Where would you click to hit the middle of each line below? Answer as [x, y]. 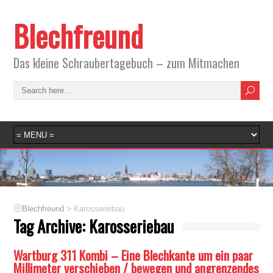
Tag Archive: [51, 226]
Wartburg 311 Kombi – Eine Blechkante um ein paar [133, 255]
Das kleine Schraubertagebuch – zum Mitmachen [127, 63]
